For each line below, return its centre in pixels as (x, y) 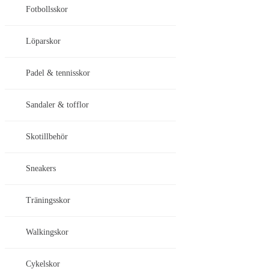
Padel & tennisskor (58, 73)
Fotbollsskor (47, 10)
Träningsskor (48, 201)
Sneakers (41, 169)
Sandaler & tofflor (57, 105)
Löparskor (43, 41)
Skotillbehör (47, 137)
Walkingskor (47, 232)
